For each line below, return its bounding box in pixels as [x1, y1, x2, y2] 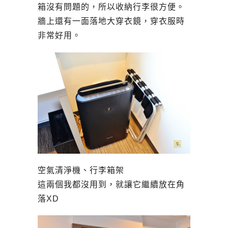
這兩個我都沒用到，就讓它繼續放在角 [38, 180, 185, 189]
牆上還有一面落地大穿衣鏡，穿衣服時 [38, 17, 185, 26]
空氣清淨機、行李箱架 [38, 165, 124, 175]
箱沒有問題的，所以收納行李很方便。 [38, 3, 185, 12]
